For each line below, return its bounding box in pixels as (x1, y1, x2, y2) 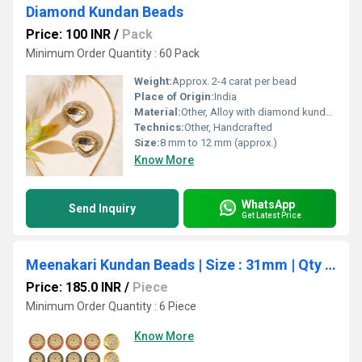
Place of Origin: (134, 90, 214, 103)
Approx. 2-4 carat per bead (172, 75, 297, 87)
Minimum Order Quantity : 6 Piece (26, 300, 196, 313)
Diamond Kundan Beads (26, 3, 183, 20)
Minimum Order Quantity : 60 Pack (26, 47, 200, 60)
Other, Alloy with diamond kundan (181, 106, 326, 118)
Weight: (134, 75, 172, 87)
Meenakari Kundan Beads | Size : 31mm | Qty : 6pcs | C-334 (325, 256, 336, 273)
